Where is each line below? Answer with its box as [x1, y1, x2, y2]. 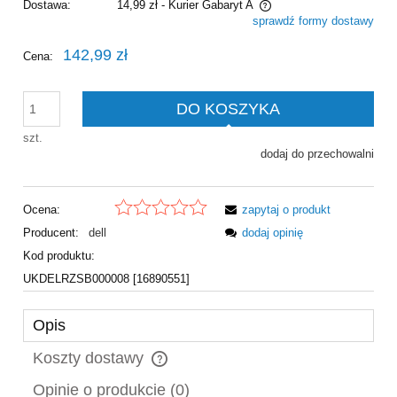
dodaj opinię [242, 226, 303, 240]
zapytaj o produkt [242, 203, 331, 217]
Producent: [23, 226, 82, 240]
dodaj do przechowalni [261, 146, 374, 160]
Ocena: [23, 203, 60, 217]
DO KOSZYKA [176, 99, 281, 118]
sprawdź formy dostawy [253, 13, 374, 27]
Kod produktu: [23, 249, 95, 263]
